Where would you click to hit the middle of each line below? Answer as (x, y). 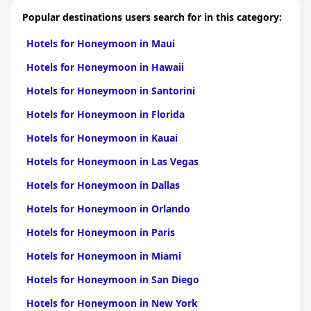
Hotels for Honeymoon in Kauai (102, 138)
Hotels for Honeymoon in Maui (101, 43)
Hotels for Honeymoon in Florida (106, 114)
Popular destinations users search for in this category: (152, 17)
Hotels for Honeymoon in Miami (104, 256)
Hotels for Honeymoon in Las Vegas (112, 161)
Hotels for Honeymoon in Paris (101, 232)
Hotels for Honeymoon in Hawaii (105, 67)
